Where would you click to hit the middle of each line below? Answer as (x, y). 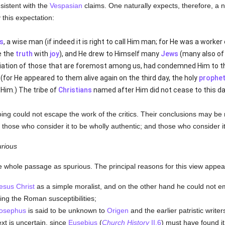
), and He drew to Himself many (110, 54)
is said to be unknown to (66, 210)
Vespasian (66, 6)
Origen (118, 210)
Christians (75, 90)
